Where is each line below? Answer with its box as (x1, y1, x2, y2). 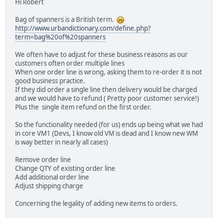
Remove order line (15, 155, 71, 164)
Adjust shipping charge (15, 181, 83, 190)
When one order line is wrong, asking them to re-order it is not (15, 67, 202, 76)
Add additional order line (15, 172, 89, 182)
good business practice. (15, 76, 85, 85)
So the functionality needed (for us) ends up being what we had (15, 120, 203, 129)
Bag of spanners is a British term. (15, 15, 117, 24)
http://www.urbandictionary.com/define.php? (15, 23, 151, 33)
